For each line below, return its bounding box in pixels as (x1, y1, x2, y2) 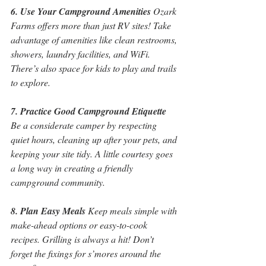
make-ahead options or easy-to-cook (11, 218, 150, 231)
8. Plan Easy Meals (11, 204, 85, 217)
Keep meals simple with (85, 204, 179, 217)
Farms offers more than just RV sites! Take (11, 19, 173, 31)
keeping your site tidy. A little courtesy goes (11, 147, 175, 160)
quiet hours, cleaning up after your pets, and (11, 133, 179, 145)
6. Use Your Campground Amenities (11, 5, 151, 18)
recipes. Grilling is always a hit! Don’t (11, 233, 156, 245)
